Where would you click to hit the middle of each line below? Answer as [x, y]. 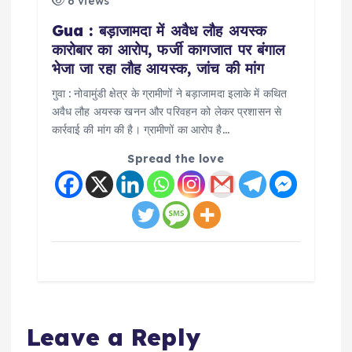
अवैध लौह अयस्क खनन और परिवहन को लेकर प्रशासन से [167, 112]
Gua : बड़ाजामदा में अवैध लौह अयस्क [159, 31]
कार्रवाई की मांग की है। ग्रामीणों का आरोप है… [140, 130]
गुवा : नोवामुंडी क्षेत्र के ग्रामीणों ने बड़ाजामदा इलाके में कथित [169, 94]
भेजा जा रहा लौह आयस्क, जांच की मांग [158, 69]
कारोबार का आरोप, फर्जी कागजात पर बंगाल [168, 50]
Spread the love [176, 159]
